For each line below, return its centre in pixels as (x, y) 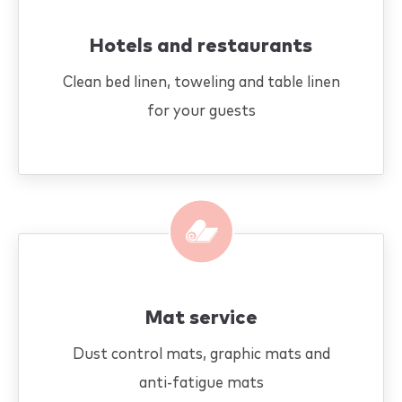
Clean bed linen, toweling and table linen (201, 83)
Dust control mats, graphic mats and (201, 354)
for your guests (201, 111)
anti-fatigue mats (201, 383)
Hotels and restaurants (201, 47)
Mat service (201, 319)
